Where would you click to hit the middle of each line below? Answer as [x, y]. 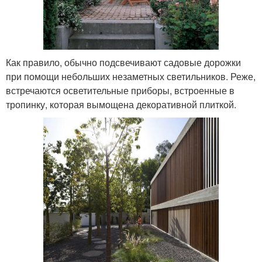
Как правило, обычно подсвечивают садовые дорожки [123, 62]
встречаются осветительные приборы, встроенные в [120, 90]
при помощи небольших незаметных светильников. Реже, [131, 76]
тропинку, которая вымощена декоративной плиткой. [121, 104]
